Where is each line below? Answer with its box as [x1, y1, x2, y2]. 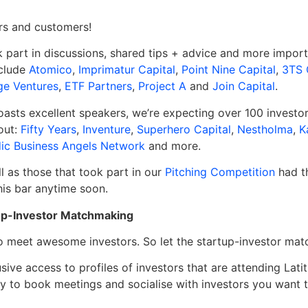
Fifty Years [21, 122, 76, 136]
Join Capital [212, 79, 275, 93]
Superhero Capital [137, 122, 231, 136]
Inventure [82, 122, 131, 136]
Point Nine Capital [181, 63, 276, 77]
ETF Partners [65, 79, 132, 93]
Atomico [29, 63, 72, 77]
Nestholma [237, 122, 293, 136]
